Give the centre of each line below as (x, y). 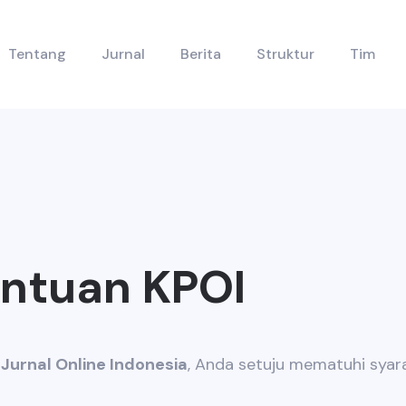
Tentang (37, 54)
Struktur (285, 54)
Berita (201, 54)
